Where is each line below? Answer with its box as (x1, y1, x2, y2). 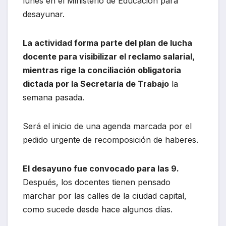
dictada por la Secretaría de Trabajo (23, 78, 169, 89)
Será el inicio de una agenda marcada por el (23, 121, 192, 131)
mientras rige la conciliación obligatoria (23, 65, 181, 75)
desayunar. (23, 9, 65, 19)
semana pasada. (23, 92, 84, 102)
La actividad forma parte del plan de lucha (23, 37, 192, 48)
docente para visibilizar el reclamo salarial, (23, 51, 195, 62)
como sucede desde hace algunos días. (23, 204, 173, 214)
